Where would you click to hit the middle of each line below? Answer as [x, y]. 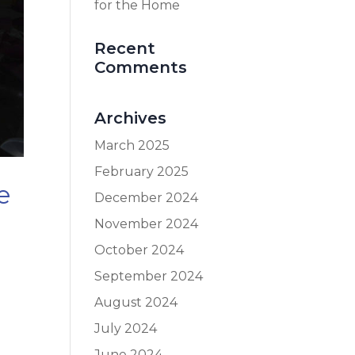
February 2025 [142, 172]
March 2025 [132, 145]
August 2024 [136, 302]
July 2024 [126, 328]
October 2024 [139, 250]
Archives [131, 118]
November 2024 [147, 224]
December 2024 [147, 198]
